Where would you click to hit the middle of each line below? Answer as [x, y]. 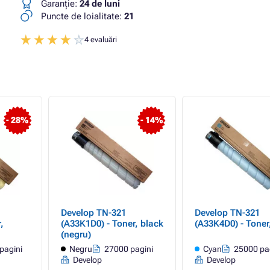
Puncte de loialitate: [81, 16]
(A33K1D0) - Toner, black [112, 224]
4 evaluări [101, 39]
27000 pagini [128, 249]
